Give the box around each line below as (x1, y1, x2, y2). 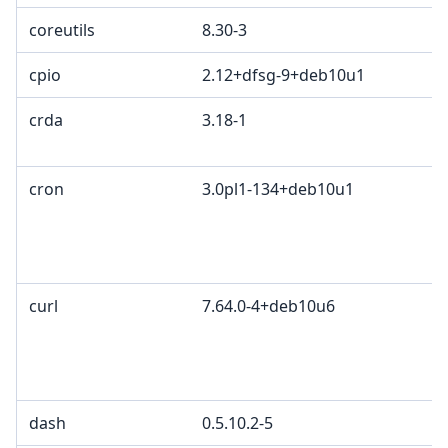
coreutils (29, 19, 95, 42)
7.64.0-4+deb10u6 (202, 295, 335, 318)
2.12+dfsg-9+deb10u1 (202, 64, 365, 87)
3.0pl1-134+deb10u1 (202, 178, 354, 201)
